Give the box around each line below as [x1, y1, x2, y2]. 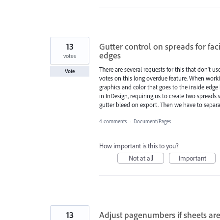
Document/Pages [134, 117, 171, 125]
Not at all [128, 153, 153, 163]
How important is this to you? [99, 141, 179, 150]
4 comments [99, 117, 127, 125]
